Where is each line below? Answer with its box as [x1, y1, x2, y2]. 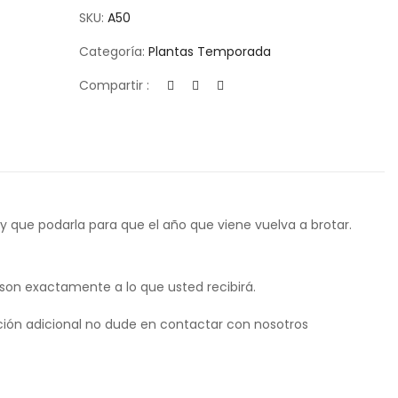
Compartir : [79, 76, 150, 95]
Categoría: [79, 43, 149, 61]
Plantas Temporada [148, 43, 272, 61]
